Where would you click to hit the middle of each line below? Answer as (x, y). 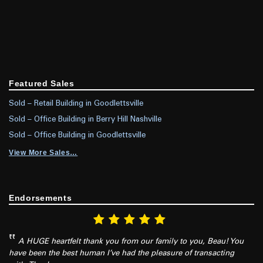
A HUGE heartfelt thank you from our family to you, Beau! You (131, 242)
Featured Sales (42, 83)
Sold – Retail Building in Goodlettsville (76, 104)
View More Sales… (43, 152)
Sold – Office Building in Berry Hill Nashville (85, 119)
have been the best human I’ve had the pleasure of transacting (122, 253)
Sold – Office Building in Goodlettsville (77, 135)
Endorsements (41, 198)
